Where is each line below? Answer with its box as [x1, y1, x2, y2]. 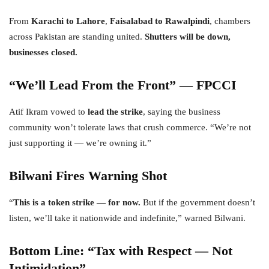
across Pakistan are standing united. [9, 32, 145, 42]
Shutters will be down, [145, 32, 231, 42]
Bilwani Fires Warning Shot [9, 168, 167, 184]
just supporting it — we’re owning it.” [9, 138, 151, 148]
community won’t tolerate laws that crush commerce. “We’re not [9, 122, 251, 133]
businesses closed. [9, 47, 77, 58]
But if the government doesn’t [141, 198, 255, 208]
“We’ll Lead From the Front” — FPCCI [9, 77, 237, 93]
